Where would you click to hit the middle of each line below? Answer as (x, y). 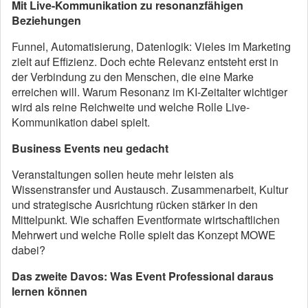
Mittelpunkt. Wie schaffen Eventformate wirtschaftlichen (146, 219)
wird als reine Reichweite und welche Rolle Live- (131, 107)
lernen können (49, 291)
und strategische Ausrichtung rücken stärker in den (135, 204)
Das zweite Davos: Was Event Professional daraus (143, 276)
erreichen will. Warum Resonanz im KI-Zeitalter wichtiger (150, 91)
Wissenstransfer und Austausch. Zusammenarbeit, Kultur (150, 189)
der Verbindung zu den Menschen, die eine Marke (133, 76)
